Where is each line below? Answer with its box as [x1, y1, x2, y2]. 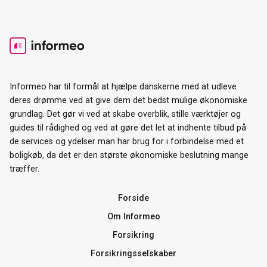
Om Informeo [107, 211, 160, 222]
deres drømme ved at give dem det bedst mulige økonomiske [10, 95, 247, 105]
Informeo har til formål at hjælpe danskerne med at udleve [10, 81, 237, 92]
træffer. [10, 163, 39, 174]
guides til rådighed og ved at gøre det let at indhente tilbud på [10, 122, 246, 133]
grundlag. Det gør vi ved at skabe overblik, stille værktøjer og [10, 108, 241, 119]
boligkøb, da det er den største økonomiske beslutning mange [10, 150, 249, 160]
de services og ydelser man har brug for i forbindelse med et [10, 136, 244, 147]
